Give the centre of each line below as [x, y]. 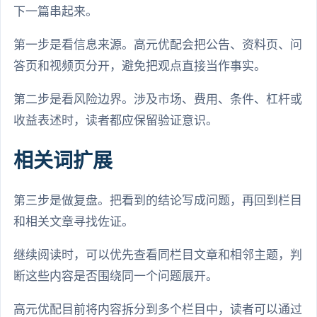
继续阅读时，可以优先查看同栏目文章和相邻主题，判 [158, 255]
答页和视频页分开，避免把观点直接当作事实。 [140, 67]
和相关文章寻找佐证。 [74, 221]
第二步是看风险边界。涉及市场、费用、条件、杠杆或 [158, 100]
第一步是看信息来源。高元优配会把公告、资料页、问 [158, 45]
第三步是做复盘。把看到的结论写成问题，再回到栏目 [158, 200]
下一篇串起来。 [56, 12]
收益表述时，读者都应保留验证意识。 [116, 121]
